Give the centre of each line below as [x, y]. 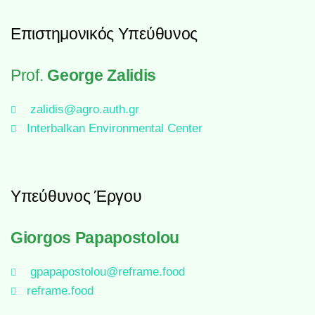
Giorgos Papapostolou [95, 238]
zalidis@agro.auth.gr [84, 110]
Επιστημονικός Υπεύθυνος [104, 34]
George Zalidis [102, 76]
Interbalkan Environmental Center [114, 129]
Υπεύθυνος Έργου [76, 197]
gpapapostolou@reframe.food [107, 272]
